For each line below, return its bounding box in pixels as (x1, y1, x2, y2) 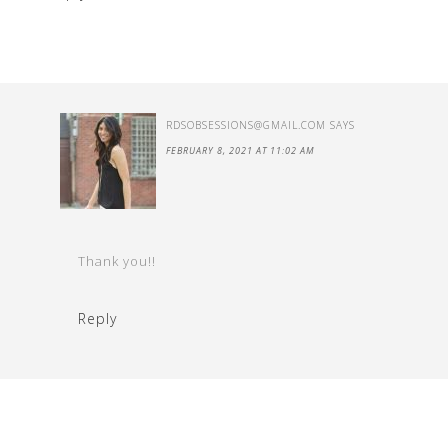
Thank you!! (78, 252, 156, 270)
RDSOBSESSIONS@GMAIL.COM (166, 118, 326, 132)
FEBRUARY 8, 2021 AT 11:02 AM (166, 144, 315, 157)
